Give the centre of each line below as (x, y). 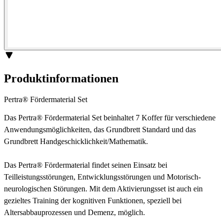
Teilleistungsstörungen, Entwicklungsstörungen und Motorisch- (102, 177)
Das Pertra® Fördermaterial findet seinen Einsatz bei (86, 165)
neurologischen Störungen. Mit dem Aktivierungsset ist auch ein (103, 188)
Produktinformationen (61, 78)
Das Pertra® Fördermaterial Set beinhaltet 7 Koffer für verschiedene (110, 117)
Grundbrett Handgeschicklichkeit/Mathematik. (76, 141)
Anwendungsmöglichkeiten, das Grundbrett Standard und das (100, 129)
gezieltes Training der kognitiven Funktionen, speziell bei (93, 200)
